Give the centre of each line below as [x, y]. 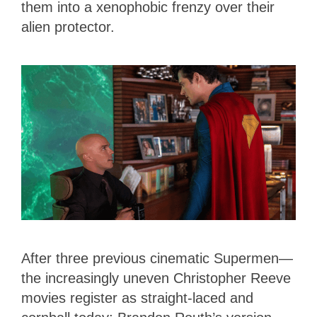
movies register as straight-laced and [137, 298]
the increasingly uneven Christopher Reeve [156, 278]
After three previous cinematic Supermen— [157, 258]
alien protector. [68, 27]
